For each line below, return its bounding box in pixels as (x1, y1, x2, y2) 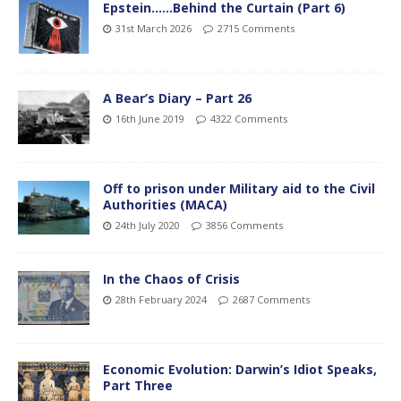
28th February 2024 (115, 293, 207, 307)
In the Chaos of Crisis (103, 270, 240, 288)
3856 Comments (206, 218, 283, 232)
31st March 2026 (115, 21, 192, 35)
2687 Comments (233, 293, 310, 307)
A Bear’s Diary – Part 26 (103, 89, 252, 107)
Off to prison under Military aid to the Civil (103, 179, 375, 197)
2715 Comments (218, 21, 294, 35)
